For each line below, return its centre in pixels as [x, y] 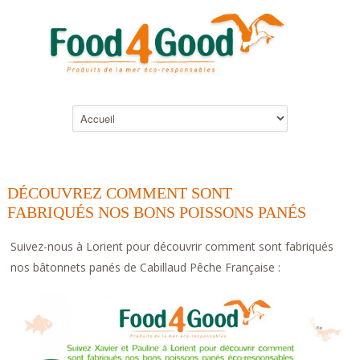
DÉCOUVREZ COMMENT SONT [120, 192]
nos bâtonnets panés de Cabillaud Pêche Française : [146, 267]
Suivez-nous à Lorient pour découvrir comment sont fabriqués [172, 246]
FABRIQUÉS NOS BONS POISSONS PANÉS [157, 212]
